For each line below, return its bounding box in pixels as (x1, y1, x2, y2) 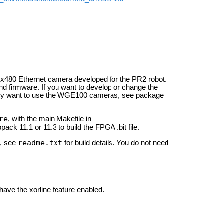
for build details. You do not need (62, 139, 168, 147)
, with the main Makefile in (8, 114, 91, 123)
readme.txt (17, 138, 62, 147)
